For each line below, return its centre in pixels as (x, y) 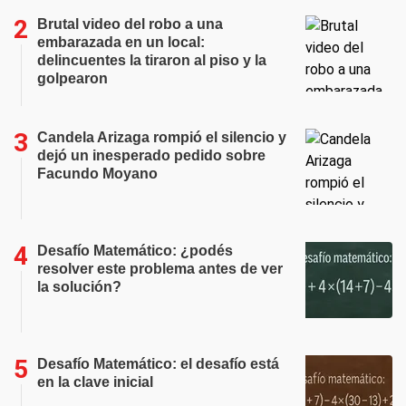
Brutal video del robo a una (130, 24)
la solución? (79, 287)
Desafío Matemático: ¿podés (135, 251)
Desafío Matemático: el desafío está (158, 364)
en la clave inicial (95, 382)
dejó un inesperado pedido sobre (151, 155)
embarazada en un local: (121, 42)
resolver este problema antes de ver (160, 269)
